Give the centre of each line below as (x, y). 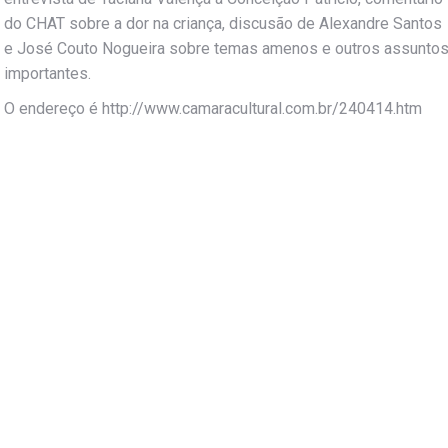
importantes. (47, 73)
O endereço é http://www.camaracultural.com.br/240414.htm (213, 108)
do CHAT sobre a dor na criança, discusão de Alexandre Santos (223, 23)
